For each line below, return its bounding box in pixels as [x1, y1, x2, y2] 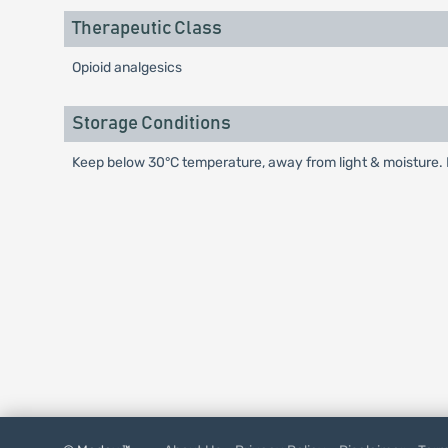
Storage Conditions [71, 114, 231, 134]
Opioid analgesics [71, 59, 182, 77]
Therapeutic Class [71, 19, 222, 39]
